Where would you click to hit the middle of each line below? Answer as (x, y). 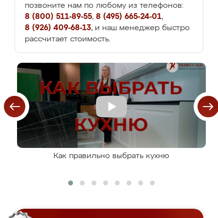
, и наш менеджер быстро (140, 28)
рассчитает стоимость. (68, 39)
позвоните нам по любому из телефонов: (104, 6)
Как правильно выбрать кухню (111, 156)
